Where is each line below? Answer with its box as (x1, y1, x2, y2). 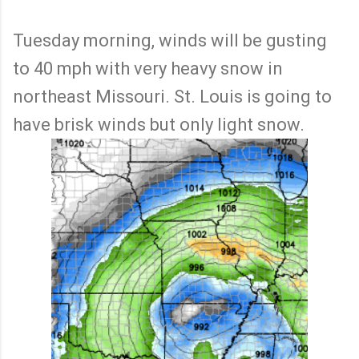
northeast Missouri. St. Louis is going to (13, 87, 332, 107)
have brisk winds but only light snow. (13, 115, 305, 135)
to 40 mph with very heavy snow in (13, 58, 283, 79)
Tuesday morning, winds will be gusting (13, 30, 327, 51)
